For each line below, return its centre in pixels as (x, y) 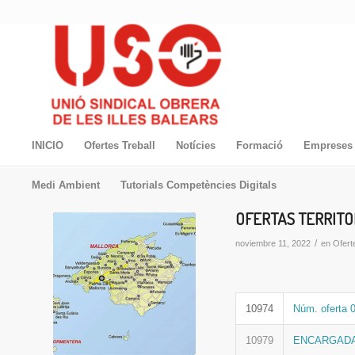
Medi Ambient (65, 185)
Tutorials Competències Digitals (198, 185)
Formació (259, 145)
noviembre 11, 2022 (273, 243)
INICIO (47, 145)
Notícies (195, 145)
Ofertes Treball (119, 145)
